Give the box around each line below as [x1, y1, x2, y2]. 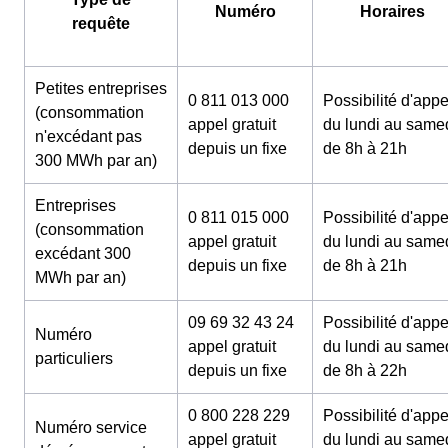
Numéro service [35, 418, 147, 436]
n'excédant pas [35, 127, 142, 145]
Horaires [359, 2, 425, 20]
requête [72, 14, 130, 32]
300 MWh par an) [35, 151, 157, 169]
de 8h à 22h [323, 361, 407, 379]
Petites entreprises [35, 79, 167, 97]
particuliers [35, 349, 113, 367]
